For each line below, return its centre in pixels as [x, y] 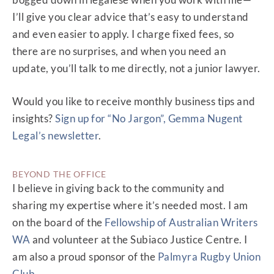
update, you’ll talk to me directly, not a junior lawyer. [136, 68]
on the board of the [59, 222]
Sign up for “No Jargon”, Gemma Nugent [149, 118]
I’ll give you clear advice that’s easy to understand [131, 17]
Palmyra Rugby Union [209, 256]
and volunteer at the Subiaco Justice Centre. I [139, 239]
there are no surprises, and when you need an [119, 51]
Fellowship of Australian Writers [181, 222]
